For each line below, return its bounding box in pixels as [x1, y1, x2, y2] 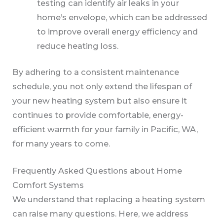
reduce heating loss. [37, 40, 118, 51]
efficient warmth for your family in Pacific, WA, [12, 124, 198, 135]
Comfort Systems [12, 180, 84, 190]
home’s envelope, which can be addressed [37, 12, 207, 22]
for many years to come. [12, 139, 110, 149]
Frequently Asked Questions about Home [12, 166, 183, 176]
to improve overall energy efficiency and [37, 26, 198, 37]
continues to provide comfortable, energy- [12, 110, 184, 120]
